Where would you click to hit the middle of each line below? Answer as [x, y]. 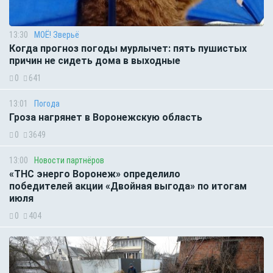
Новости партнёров [69, 160]
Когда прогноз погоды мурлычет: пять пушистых [128, 48]
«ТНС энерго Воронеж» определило [95, 174]
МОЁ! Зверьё [57, 34]
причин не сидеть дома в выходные [95, 60]
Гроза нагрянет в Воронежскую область [106, 117]
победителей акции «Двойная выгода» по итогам [128, 186]
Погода [47, 103]
